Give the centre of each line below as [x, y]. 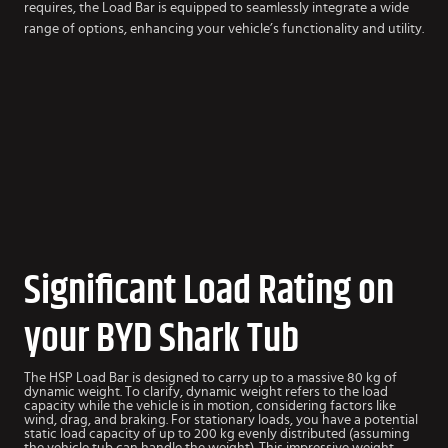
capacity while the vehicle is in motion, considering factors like [210, 405]
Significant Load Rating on [209, 290]
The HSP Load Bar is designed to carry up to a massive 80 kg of [210, 377]
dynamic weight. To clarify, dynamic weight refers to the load [206, 391]
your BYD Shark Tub [161, 338]
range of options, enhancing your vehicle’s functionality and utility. [224, 28]
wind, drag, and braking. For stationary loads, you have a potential [221, 419]
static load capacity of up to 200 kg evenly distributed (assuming [217, 433]
